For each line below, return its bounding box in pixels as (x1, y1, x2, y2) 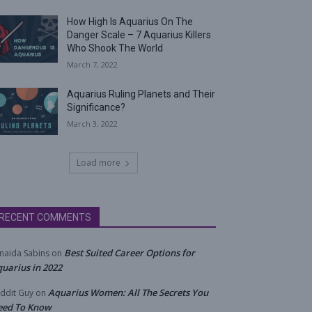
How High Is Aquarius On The (67, 16, 194, 28)
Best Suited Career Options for (64, 247, 195, 260)
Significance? (67, 102, 126, 114)
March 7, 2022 (67, 59, 118, 70)
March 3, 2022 (67, 118, 118, 130)
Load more (76, 157, 120, 169)
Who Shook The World (67, 42, 164, 54)
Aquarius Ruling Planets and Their (67, 88, 216, 100)
